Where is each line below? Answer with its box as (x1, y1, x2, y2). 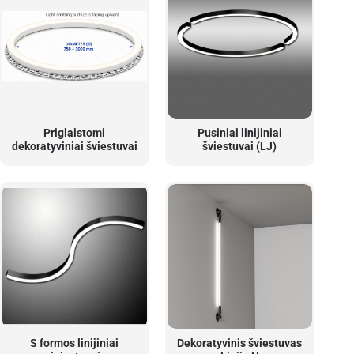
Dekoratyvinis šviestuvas (177, 337, 303, 350)
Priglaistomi (43, 126, 106, 140)
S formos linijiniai (30, 337, 119, 350)
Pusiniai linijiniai (197, 126, 282, 140)
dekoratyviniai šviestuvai (11, 140, 137, 153)
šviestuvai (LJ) (202, 140, 277, 153)
